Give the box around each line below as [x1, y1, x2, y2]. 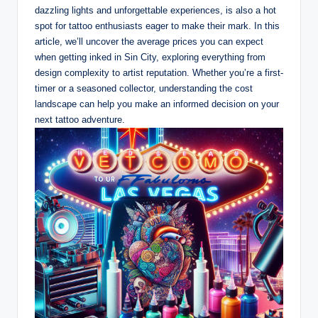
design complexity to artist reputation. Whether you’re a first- [35, 67, 283, 79]
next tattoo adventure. [35, 114, 125, 126]
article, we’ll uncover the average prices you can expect [35, 36, 263, 48]
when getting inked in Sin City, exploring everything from [35, 52, 265, 63]
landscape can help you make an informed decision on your [35, 99, 279, 110]
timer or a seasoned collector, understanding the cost [35, 83, 253, 94]
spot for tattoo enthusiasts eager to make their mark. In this [35, 21, 280, 32]
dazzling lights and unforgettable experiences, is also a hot [35, 5, 276, 16]
